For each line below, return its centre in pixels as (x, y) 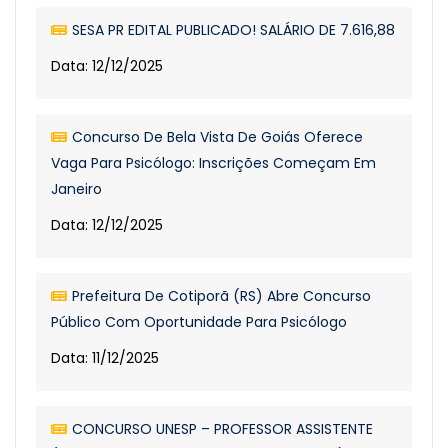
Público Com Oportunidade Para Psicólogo (199, 322)
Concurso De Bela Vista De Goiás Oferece (217, 137)
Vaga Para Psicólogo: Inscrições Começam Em (213, 163)
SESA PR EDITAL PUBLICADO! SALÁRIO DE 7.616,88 (233, 30)
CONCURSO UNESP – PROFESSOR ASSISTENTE (222, 429)
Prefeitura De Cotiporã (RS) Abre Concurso (221, 296)
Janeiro (76, 189)
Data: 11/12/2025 (105, 358)
